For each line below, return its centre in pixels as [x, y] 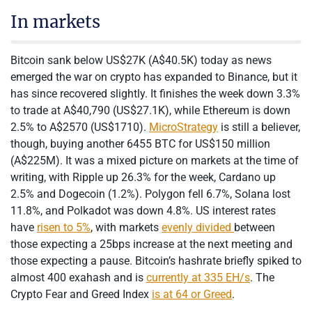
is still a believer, [259, 127]
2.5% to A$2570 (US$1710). [80, 127]
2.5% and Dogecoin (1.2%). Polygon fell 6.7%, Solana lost [150, 194]
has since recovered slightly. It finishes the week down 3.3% [155, 94]
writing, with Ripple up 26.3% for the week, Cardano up [143, 178]
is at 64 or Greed [192, 295]
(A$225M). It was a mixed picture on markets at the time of [155, 161]
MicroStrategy [184, 127]
